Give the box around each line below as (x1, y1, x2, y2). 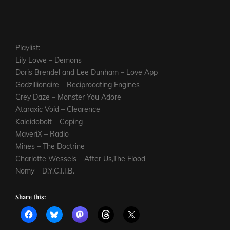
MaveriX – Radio (15, 129, 69, 139)
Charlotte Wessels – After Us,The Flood (15, 154, 145, 164)
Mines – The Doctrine (15, 142, 85, 151)
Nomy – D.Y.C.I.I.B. (15, 166, 74, 176)
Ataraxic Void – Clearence (15, 105, 100, 114)
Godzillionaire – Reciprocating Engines (15, 80, 140, 90)
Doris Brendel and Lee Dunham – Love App (15, 68, 158, 78)
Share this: (15, 192, 46, 201)
